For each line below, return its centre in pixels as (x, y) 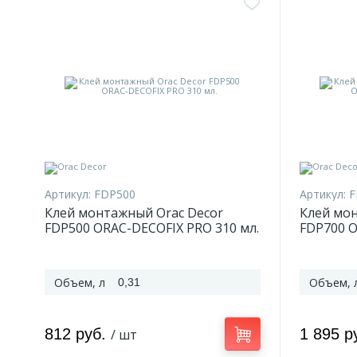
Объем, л (80, 282)
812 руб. (78, 334)
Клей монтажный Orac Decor (134, 213)
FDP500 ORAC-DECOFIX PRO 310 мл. (152, 228)
